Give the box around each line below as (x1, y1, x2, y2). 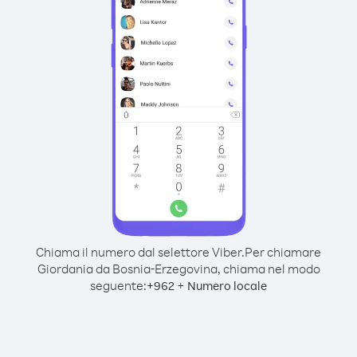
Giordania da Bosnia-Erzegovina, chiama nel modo (37, 261, 320, 277)
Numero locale (187, 278, 267, 293)
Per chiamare (245, 244, 321, 260)
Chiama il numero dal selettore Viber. (36, 244, 245, 260)
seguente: (90, 277, 147, 293)
